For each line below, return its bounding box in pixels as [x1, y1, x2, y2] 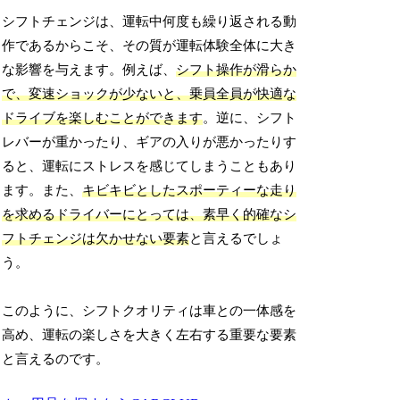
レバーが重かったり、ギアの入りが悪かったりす [2, 135, 297, 150]
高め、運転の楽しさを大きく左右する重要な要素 [2, 328, 297, 343]
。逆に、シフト [203, 111, 297, 126]
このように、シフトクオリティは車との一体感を [2, 304, 297, 319]
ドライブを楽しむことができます [2, 111, 204, 126]
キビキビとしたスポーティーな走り [82, 183, 297, 198]
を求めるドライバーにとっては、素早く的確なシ [2, 207, 297, 222]
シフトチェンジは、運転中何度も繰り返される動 [2, 14, 297, 29]
